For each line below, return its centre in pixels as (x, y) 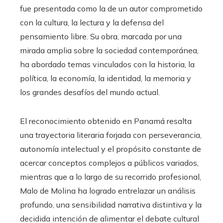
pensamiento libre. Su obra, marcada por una (101, 37)
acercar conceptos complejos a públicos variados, (109, 163)
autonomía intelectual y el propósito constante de (111, 149)
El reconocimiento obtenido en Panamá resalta (106, 121)
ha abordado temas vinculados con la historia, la (107, 64)
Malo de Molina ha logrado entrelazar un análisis (108, 191)
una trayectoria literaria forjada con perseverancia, (111, 135)
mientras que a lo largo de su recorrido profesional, (111, 177)
